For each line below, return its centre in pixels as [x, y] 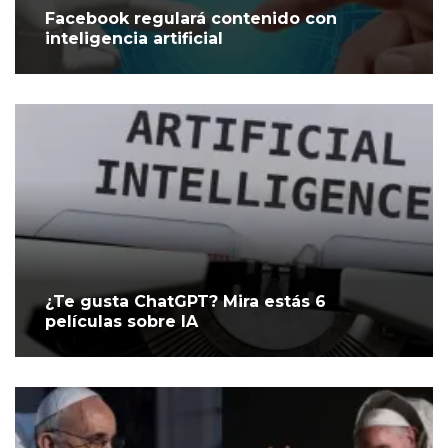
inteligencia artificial [134, 39]
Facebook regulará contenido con [191, 19]
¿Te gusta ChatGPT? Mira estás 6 [185, 302]
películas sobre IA [121, 322]
